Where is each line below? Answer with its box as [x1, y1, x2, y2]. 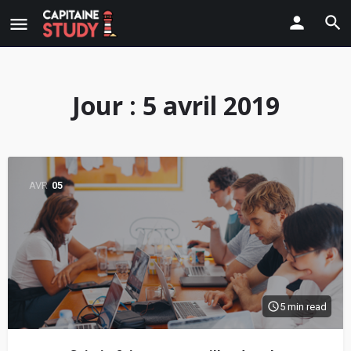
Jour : [71, 89, 143, 122]
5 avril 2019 [142, 89, 280, 122]
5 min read [280, 300, 327, 313]
